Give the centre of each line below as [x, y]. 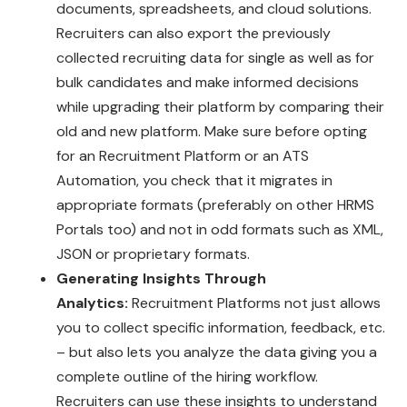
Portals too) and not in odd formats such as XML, [220, 229]
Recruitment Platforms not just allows [255, 303]
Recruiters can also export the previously [194, 33]
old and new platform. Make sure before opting [212, 131]
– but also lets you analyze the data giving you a [217, 352]
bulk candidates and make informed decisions [208, 82]
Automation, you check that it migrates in [195, 180]
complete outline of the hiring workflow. [188, 376]
